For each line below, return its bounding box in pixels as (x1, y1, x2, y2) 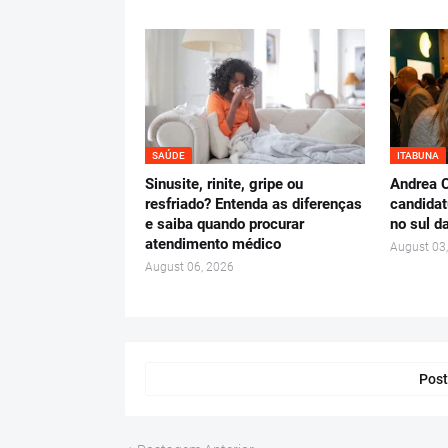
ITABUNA (396, 150, 439, 162)
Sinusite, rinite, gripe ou (145, 175, 303, 194)
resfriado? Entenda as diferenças (145, 195, 362, 214)
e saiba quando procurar (145, 215, 304, 234)
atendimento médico (145, 235, 281, 254)
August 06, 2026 (145, 260, 234, 275)
